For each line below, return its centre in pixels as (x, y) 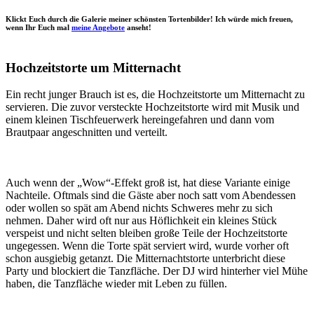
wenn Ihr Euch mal (39, 27)
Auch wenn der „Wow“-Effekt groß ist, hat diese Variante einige (148, 182)
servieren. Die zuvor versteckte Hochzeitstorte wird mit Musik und (152, 107)
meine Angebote (98, 27)
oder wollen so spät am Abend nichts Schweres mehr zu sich (139, 207)
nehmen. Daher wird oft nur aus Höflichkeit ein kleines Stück (141, 220)
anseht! (138, 27)
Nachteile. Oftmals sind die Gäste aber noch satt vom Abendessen (151, 195)
